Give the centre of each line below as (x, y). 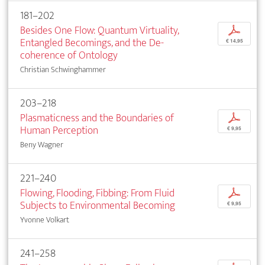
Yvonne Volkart (45, 219)
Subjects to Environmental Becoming (98, 205)
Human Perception (59, 130)
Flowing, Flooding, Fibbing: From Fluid (97, 193)
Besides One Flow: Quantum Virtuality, (99, 30)
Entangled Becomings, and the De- (92, 43)
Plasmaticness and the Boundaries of (97, 118)
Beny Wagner (42, 144)
